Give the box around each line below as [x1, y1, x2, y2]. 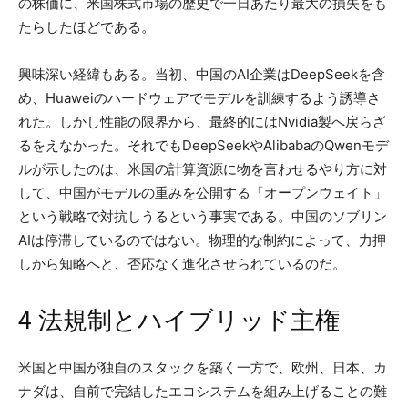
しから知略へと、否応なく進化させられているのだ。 [18, 254, 346, 272]
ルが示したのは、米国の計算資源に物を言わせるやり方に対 [18, 159, 387, 178]
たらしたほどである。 [18, 17, 155, 36]
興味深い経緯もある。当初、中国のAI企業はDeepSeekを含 [18, 65, 385, 83]
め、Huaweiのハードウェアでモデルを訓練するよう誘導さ [18, 88, 381, 107]
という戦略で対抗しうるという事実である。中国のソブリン [18, 207, 387, 225]
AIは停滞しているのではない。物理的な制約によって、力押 [18, 230, 386, 249]
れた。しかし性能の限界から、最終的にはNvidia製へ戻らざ [18, 112, 386, 130]
